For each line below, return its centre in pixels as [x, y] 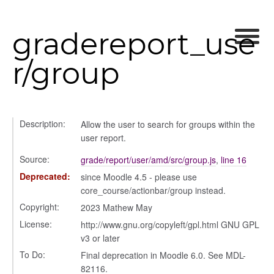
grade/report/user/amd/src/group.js [148, 160]
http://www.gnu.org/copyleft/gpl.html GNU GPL [170, 224]
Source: [35, 159]
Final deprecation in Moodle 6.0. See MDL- [163, 255]
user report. [103, 138]
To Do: [32, 254]
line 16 [234, 160]
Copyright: [39, 207]
